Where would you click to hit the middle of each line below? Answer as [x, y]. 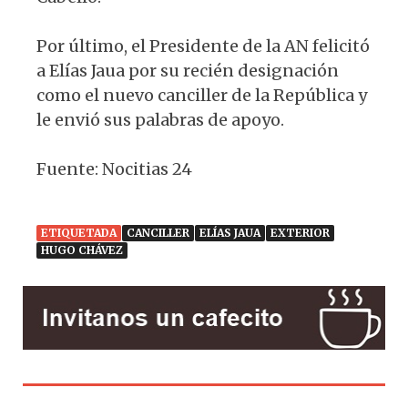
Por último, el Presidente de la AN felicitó [203, 46]
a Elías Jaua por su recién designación [188, 71]
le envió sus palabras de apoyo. [160, 120]
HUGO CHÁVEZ [82, 250]
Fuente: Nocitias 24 [114, 169]
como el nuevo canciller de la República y [202, 95]
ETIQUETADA [79, 233]
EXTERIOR [300, 233]
